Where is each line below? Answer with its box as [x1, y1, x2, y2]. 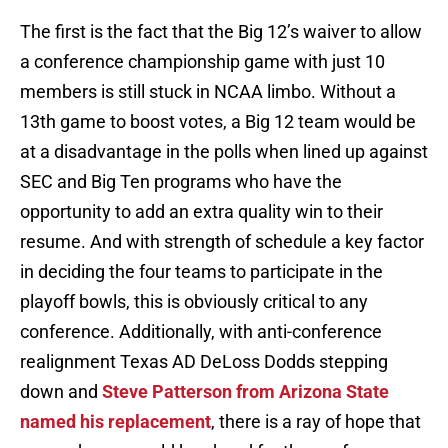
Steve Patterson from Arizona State [102, 381, 389, 403]
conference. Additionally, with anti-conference [20, 321, 382, 343]
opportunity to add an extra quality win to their [20, 201, 383, 223]
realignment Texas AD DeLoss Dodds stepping [20, 351, 388, 373]
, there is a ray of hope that [211, 411, 421, 433]
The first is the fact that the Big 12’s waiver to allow [20, 21, 422, 43]
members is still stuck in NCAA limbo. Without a [20, 81, 396, 103]
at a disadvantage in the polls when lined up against [20, 141, 428, 163]
